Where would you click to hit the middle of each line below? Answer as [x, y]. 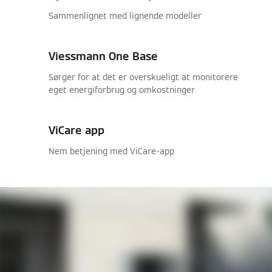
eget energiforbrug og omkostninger [122, 90]
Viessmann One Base [103, 56]
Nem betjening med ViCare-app [111, 151]
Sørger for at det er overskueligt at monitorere [143, 77]
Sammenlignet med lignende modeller [125, 16]
